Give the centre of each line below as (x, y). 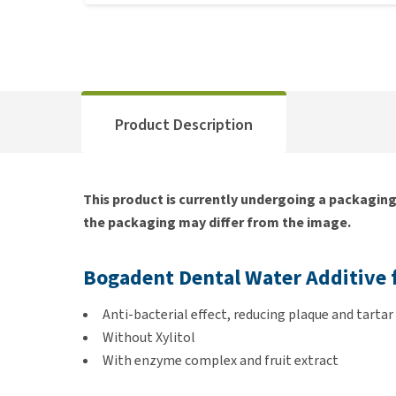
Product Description (184, 124)
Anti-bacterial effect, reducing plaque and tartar (248, 314)
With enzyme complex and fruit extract (221, 360)
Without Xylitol (149, 337)
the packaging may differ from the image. (217, 222)
